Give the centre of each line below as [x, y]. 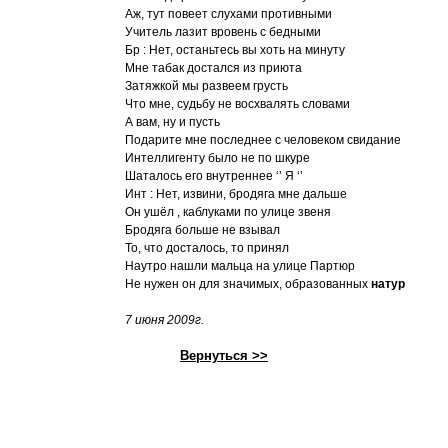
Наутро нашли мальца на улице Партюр [240, 266]
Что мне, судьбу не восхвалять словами [237, 104]
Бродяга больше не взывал [202, 230]
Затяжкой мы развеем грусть [206, 86]
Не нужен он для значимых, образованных [248, 284]
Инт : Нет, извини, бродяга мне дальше [236, 194]
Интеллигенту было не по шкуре [217, 158]
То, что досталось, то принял [207, 248]
